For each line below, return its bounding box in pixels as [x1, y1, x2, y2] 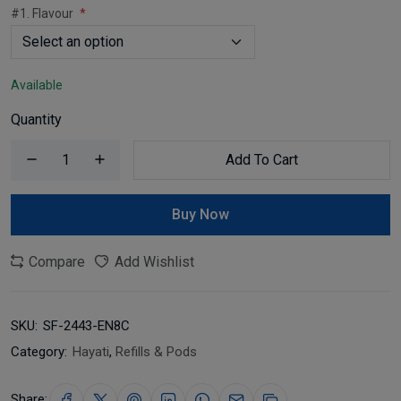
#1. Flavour [11, 5, 76, 21]
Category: [11, 343, 67, 360]
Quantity [11, 110, 62, 128]
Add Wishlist [111, 252, 194, 270]
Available [11, 77, 63, 92]
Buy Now [172, 205, 229, 223]
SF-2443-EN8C [43, 317, 130, 334]
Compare [25, 252, 85, 270]
